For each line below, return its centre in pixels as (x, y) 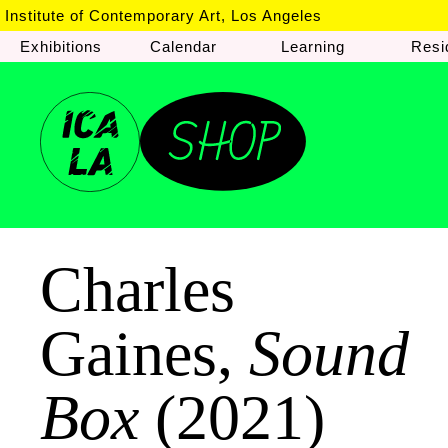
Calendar (184, 46)
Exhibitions (61, 46)
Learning (312, 46)
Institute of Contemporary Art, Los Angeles (163, 15)
